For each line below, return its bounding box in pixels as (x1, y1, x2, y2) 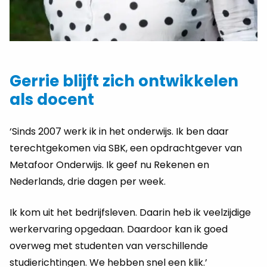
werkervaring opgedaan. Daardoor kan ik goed (10, 222, 228, 236)
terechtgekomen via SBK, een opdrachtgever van (10, 141, 242, 155)
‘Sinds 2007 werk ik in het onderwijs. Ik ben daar (10, 125, 229, 138)
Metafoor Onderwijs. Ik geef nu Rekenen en (10, 158, 209, 172)
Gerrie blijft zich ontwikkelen (10, 70, 238, 92)
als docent (10, 89, 94, 110)
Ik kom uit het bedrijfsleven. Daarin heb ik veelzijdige (10, 206, 251, 219)
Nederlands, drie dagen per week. (10, 175, 166, 188)
